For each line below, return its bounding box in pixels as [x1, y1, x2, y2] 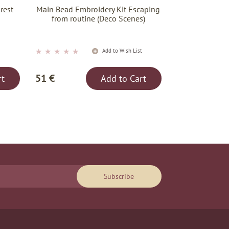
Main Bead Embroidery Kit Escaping [36, 4, 161, 15]
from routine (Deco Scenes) [51, 13, 145, 24]
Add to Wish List [100, 47, 142, 55]
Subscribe [104, 172, 134, 181]
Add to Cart [101, 73, 147, 85]
